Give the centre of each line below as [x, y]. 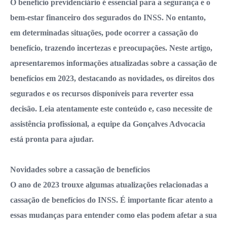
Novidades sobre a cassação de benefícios [80, 169]
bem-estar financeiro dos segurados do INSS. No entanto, [108, 17]
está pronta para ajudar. [52, 139]
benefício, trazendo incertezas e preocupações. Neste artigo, [111, 48]
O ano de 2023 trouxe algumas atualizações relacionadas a [109, 184]
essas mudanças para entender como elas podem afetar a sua [113, 215]
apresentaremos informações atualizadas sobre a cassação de [113, 63]
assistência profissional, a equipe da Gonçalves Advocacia [108, 124]
